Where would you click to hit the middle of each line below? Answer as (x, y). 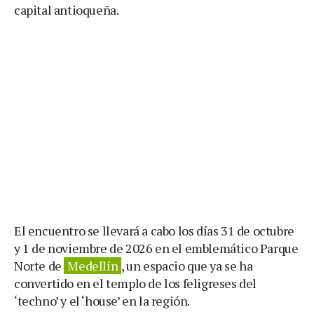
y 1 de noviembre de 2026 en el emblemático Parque (156, 248)
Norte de (39, 266)
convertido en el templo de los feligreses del (136, 283)
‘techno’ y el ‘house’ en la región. (102, 301)
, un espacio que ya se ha (187, 266)
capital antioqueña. (67, 10)
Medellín (93, 266)
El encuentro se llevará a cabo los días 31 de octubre (154, 231)
